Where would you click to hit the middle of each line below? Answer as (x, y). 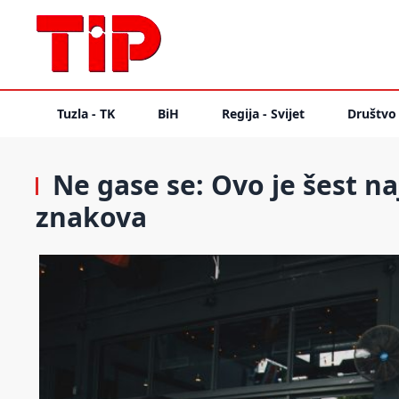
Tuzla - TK (86, 114)
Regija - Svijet (263, 114)
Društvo (372, 114)
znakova (91, 217)
